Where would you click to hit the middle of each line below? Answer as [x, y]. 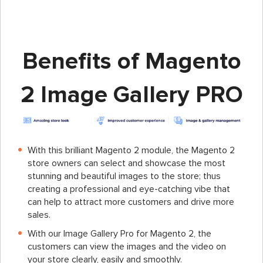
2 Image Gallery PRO [131, 95]
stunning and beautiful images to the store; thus [124, 176]
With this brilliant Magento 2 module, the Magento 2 [131, 150]
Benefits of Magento [131, 62]
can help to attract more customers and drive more [131, 202]
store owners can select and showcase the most [127, 163]
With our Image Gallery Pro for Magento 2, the [119, 233]
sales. [39, 215]
